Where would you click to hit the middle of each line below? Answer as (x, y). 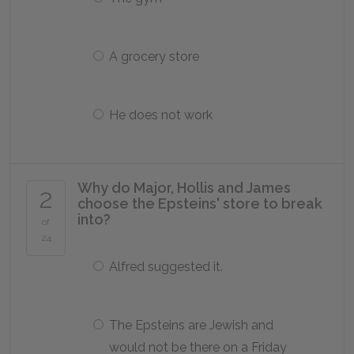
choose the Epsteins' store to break (200, 203)
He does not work (161, 115)
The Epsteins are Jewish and (191, 325)
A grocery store (154, 56)
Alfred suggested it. (166, 267)
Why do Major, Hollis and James (184, 188)
